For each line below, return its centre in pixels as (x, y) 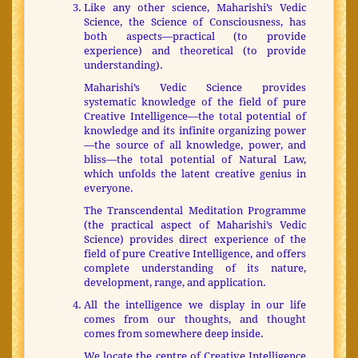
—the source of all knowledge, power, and (195, 145)
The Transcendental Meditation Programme (195, 211)
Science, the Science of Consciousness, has (195, 22)
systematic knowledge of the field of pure (195, 102)
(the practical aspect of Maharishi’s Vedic (195, 225)
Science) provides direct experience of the (195, 240)
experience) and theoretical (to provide (195, 51)
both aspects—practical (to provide (195, 37)
